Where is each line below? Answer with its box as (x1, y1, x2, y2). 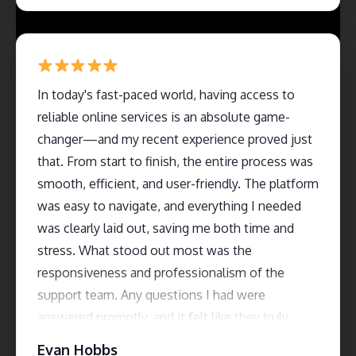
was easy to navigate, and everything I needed (37, 197, 301, 214)
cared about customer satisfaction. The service (37, 331, 306, 347)
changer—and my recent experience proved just (37, 130, 312, 147)
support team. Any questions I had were (37, 286, 265, 303)
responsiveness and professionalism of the (37, 264, 284, 281)
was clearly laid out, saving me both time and (37, 219, 294, 236)
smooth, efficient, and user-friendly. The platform (37, 175, 319, 192)
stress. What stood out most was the (37, 242, 252, 258)
